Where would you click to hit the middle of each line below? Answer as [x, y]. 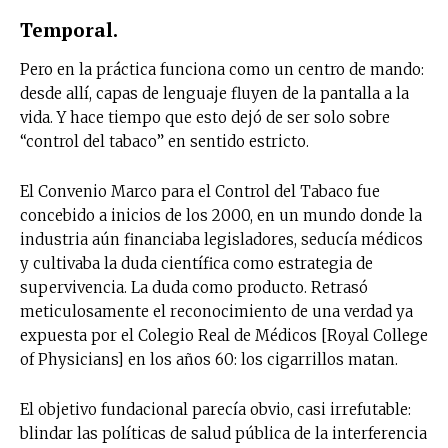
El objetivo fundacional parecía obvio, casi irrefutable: [215, 409]
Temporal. [69, 29]
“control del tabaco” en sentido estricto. [164, 141]
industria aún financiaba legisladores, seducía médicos [221, 239]
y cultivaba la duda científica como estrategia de [196, 263]
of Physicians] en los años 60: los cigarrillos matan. [209, 359]
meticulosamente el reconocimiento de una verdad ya [216, 311]
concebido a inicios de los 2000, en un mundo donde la [221, 215]
